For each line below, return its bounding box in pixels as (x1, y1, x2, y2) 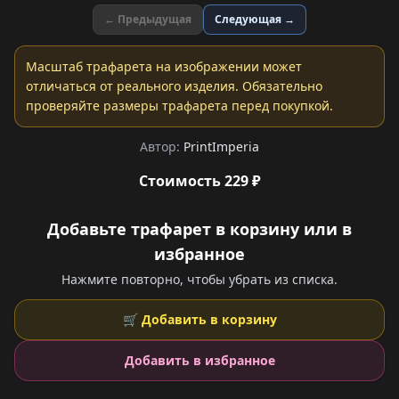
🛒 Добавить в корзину (122, 311, 277, 328)
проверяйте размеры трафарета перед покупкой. (26, 97, 333, 114)
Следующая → (215, 12, 295, 27)
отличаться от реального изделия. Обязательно (26, 77, 322, 94)
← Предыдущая (104, 12, 191, 27)
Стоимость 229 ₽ (138, 171, 261, 191)
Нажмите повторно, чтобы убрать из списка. (61, 271, 338, 288)
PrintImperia (183, 138, 259, 155)
